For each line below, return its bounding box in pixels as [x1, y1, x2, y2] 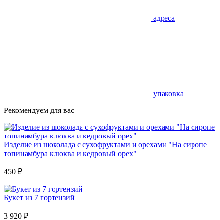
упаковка [151, 89, 184, 98]
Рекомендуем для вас [4, 106, 74, 114]
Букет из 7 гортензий [4, 193, 75, 202]
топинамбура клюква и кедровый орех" [4, 149, 137, 158]
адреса [151, 14, 175, 22]
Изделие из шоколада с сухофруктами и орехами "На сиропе [4, 140, 207, 149]
